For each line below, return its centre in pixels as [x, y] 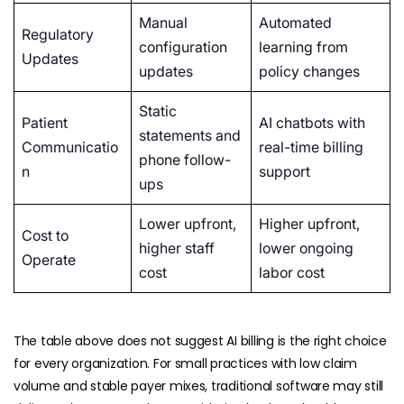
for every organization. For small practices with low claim [185, 364]
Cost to [45, 236]
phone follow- [185, 160]
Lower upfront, [188, 224]
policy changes [309, 72]
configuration [183, 47]
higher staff [177, 248]
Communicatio [70, 147]
